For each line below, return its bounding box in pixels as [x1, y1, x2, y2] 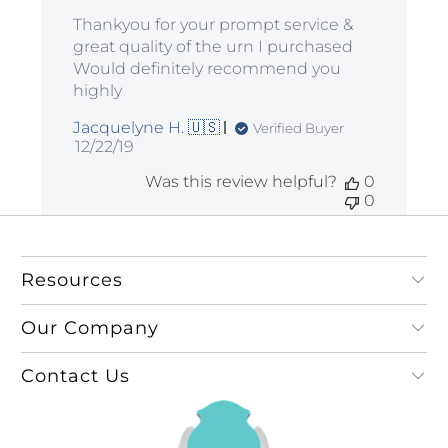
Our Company [21, 317, 160, 340]
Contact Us [21, 365, 131, 388]
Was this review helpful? [144, 172, 337, 192]
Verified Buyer [253, 119, 345, 136]
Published [103, 136, 185, 156]
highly [73, 81, 123, 101]
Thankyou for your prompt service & [73, 15, 354, 35]
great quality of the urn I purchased [73, 37, 354, 57]
